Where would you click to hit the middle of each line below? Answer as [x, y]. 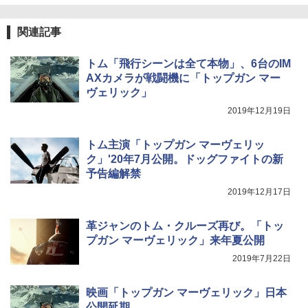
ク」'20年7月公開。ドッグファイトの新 [185, 159]
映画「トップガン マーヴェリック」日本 [186, 293]
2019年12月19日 [259, 111]
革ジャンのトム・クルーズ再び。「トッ [185, 226]
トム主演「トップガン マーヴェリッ [175, 145]
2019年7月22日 [262, 259]
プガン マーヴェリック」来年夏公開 [175, 241]
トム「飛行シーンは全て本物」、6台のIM [188, 64]
